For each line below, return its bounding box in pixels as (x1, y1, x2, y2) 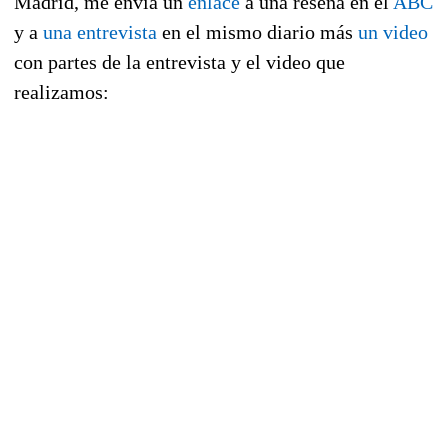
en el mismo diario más (157, 20, 358, 43)
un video (358, 20, 428, 43)
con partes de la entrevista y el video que (14, 50, 345, 73)
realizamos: (14, 80, 109, 103)
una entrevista (43, 20, 157, 43)
